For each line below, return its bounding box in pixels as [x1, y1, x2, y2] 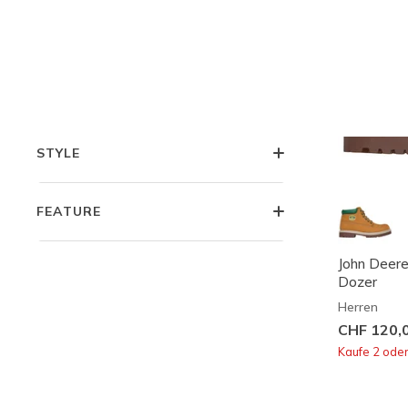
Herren [338, 298, 378, 315]
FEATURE [36, 203, 101, 219]
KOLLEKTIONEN [36, 28, 148, 45]
